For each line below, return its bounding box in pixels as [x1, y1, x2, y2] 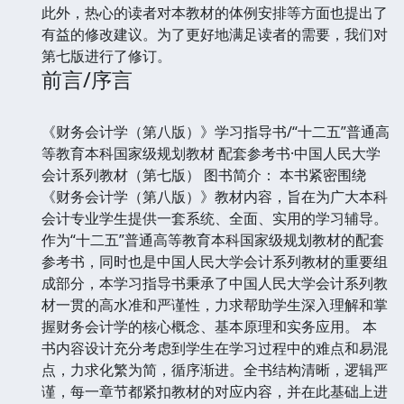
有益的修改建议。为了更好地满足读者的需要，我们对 [41, 23, 388, 44]
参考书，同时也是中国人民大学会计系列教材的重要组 [41, 251, 388, 271]
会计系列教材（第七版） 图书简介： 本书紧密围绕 [41, 164, 366, 185]
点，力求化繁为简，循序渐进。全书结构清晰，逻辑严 [41, 359, 388, 380]
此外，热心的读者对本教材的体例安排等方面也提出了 [41, 2, 388, 23]
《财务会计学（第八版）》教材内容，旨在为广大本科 [41, 186, 388, 207]
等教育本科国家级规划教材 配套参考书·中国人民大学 [41, 142, 381, 163]
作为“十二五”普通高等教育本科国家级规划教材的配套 [41, 229, 384, 250]
